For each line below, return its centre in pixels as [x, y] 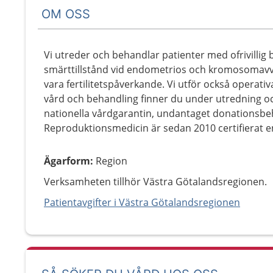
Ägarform [67, 161]
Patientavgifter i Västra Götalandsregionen [142, 202]
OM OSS [66, 14]
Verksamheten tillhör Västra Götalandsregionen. [155, 182]
